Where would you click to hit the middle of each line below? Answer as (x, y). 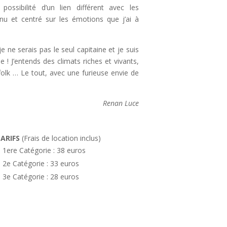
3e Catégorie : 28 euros (41, 177)
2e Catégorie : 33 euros (41, 164)
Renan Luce (121, 103)
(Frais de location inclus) (62, 138)
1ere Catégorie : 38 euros (44, 150)
